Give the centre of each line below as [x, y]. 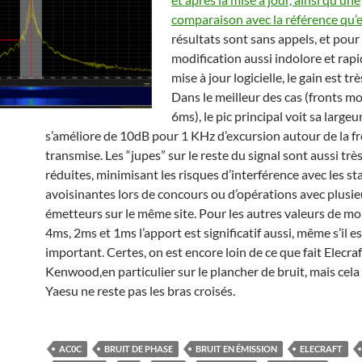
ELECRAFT [321, 349]
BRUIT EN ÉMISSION [236, 349]
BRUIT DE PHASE [139, 349]
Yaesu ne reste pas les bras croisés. [140, 291]
